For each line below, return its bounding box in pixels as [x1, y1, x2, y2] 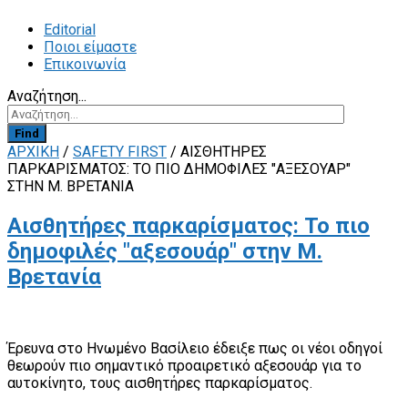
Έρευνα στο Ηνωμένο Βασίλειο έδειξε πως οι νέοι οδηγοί [7, 339, 382, 357]
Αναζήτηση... [7, 87, 87, 105]
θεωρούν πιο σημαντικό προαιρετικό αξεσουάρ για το [7, 356, 362, 374]
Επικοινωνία [44, 56, 126, 73]
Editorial [44, 21, 96, 38]
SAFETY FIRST [73, 143, 167, 160]
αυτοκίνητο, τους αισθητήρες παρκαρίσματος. [7, 373, 312, 392]
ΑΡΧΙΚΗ [7, 143, 59, 160]
